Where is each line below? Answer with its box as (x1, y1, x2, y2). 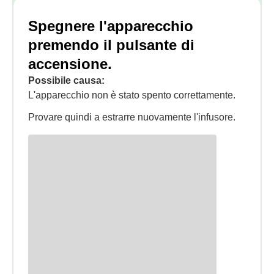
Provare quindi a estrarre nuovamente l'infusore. (28, 112, 235, 122)
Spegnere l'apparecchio (28, 18, 193, 34)
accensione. (28, 56, 112, 72)
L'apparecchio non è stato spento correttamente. (28, 90, 235, 100)
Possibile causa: (28, 75, 105, 86)
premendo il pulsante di (28, 37, 194, 53)
